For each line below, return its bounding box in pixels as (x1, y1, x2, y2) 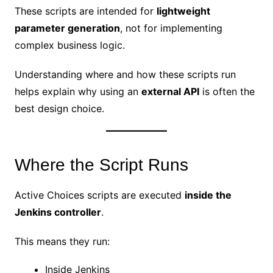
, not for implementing (119, 21, 222, 34)
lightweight (156, 4, 210, 17)
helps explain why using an (14, 85, 141, 97)
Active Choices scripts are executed (14, 188, 185, 201)
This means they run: (14, 235, 110, 247)
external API (141, 85, 199, 97)
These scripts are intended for (14, 4, 157, 17)
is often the (199, 85, 255, 97)
